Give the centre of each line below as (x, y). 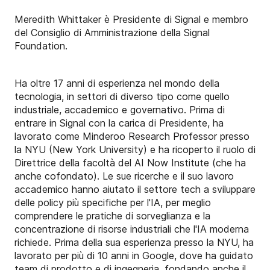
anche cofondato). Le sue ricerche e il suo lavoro (124, 176)
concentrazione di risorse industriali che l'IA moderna (132, 229)
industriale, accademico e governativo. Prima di (120, 110)
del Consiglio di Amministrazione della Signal (112, 33)
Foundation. (41, 46)
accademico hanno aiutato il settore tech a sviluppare (135, 190)
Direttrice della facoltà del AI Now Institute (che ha (130, 163)
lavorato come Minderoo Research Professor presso (132, 137)
